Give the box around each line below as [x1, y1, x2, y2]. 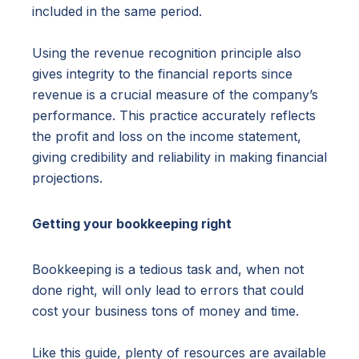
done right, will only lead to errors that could [32, 282, 304, 299]
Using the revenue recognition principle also [32, 45, 301, 62]
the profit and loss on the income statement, [32, 128, 301, 145]
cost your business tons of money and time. [32, 303, 299, 320]
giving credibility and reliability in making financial [32, 149, 327, 166]
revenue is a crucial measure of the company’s [32, 87, 318, 103]
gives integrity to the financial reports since [32, 66, 292, 83]
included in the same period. [32, 3, 202, 20]
